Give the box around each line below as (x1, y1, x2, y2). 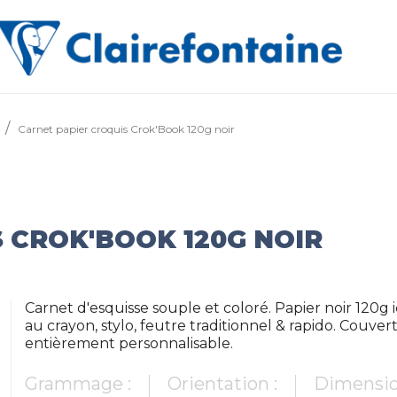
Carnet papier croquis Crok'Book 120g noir (18, 122, 236, 136)
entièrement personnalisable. (25, 335, 234, 352)
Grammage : (25, 373, 132, 394)
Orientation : (167, 373, 278, 394)
